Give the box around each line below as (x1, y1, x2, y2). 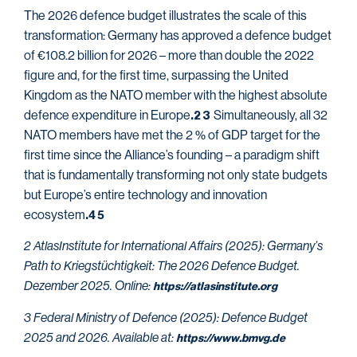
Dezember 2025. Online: (24, 278, 153, 294)
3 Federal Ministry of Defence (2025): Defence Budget (24, 309, 308, 325)
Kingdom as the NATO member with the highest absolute (24, 88, 328, 104)
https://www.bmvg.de (176, 332, 285, 344)
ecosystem (24, 207, 85, 223)
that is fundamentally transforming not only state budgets (24, 167, 328, 183)
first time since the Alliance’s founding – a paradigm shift (24, 147, 320, 163)
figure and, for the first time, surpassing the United (24, 68, 288, 84)
